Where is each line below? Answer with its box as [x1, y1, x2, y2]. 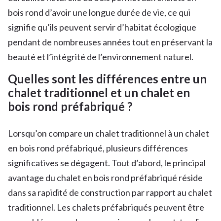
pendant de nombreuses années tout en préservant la [8, 36, 213, 47]
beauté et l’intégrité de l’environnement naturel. [8, 51, 193, 62]
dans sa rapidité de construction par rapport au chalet [8, 186, 212, 198]
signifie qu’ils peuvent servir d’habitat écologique [8, 21, 196, 33]
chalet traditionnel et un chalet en [8, 85, 190, 100]
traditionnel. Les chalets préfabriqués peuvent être [8, 201, 204, 213]
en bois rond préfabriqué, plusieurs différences [8, 142, 188, 153]
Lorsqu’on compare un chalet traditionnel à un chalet [8, 127, 209, 139]
